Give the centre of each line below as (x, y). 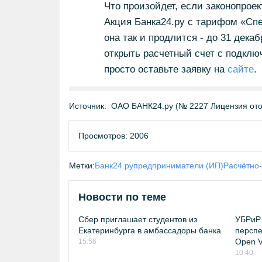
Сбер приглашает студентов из (138, 219)
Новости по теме (122, 197)
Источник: (88, 106)
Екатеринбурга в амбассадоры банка (150, 230)
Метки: (82, 166)
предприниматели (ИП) (178, 166)
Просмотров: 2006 (113, 136)
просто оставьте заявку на (166, 69)
